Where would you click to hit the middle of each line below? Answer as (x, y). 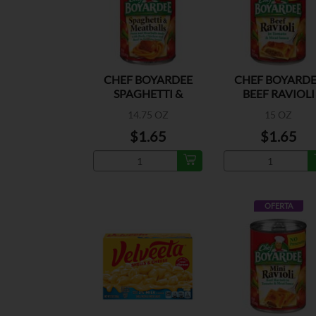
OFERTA (278, 206)
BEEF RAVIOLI (278, 94)
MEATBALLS (148, 108)
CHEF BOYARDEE (148, 80)
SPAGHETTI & (148, 94)
